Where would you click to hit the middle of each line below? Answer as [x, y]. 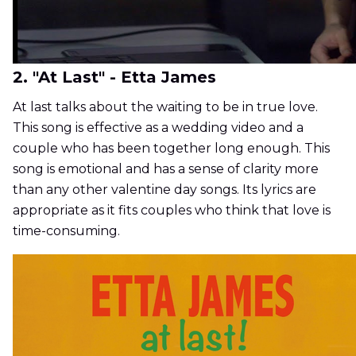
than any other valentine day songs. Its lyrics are [164, 190]
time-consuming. [66, 231]
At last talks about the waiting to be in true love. [165, 107]
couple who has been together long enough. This [171, 149]
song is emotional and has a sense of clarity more [166, 169]
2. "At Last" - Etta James [114, 77]
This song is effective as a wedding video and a [158, 128]
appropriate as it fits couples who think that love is [172, 211]
